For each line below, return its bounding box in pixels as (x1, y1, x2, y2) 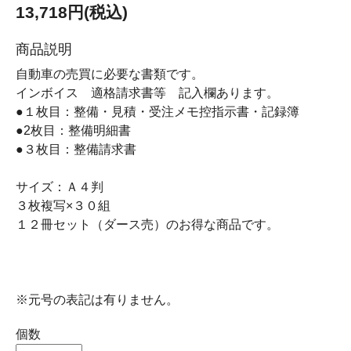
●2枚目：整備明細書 (16, 124, 131, 137)
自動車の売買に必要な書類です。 (16, 67, 204, 81)
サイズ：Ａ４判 (16, 180, 103, 194)
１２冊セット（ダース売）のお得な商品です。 (16, 218, 279, 231)
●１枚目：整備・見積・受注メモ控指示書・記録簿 (16, 105, 299, 118)
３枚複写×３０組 (16, 199, 110, 212)
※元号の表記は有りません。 (16, 293, 179, 306)
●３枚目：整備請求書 (16, 143, 136, 156)
